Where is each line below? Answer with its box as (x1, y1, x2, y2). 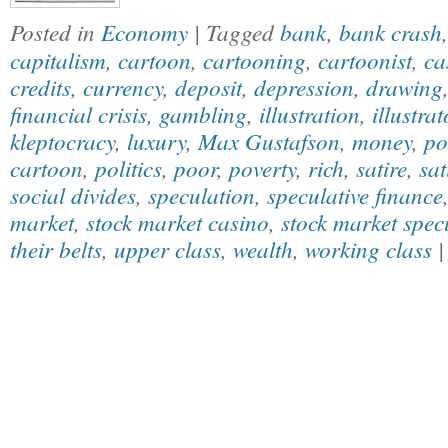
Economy (101, 16, 188, 47)
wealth (233, 233, 293, 264)
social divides (10, 179, 136, 210)
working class (305, 233, 432, 264)
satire (356, 152, 407, 183)
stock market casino (86, 206, 269, 237)
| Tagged (194, 16, 280, 47)
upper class (114, 233, 221, 264)
